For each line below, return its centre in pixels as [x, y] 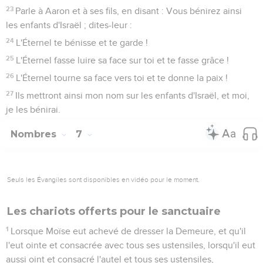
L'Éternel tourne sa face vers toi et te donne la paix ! [122, 78]
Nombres [35, 134]
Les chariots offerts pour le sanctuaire [114, 211]
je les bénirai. [33, 109]
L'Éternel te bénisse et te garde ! [82, 43]
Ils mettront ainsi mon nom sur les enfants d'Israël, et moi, [133, 95]
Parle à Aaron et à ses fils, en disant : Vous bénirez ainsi [129, 11]
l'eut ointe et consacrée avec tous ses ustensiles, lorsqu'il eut [131, 245]
